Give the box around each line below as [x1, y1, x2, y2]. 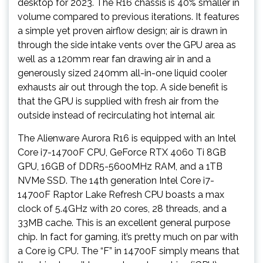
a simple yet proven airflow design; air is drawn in [18, 25, 227, 36]
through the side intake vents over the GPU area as [18, 39, 236, 50]
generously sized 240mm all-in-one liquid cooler [18, 68, 227, 79]
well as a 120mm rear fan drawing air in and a [18, 53, 211, 65]
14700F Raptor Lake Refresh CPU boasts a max [18, 189, 224, 200]
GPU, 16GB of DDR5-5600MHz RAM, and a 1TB [18, 161, 222, 172]
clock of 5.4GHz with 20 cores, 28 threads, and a [18, 203, 227, 214]
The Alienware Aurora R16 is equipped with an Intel [18, 133, 236, 144]
